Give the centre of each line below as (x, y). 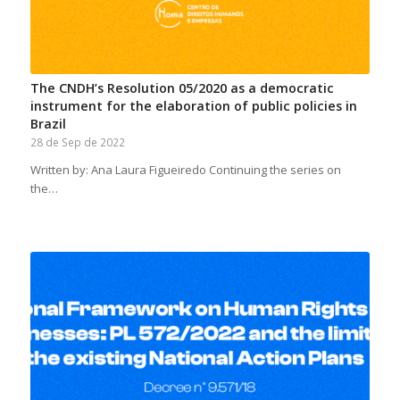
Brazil (48, 124)
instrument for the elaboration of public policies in (193, 106)
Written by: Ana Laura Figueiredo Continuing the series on (185, 170)
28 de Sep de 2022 (77, 142)
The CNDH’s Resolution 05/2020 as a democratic (182, 88)
